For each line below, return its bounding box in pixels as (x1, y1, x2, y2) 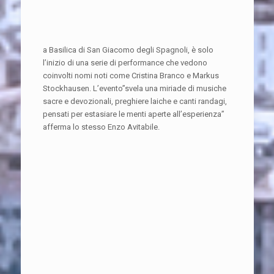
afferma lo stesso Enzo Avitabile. (42, 122, 160, 131)
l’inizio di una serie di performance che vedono (42, 57, 207, 67)
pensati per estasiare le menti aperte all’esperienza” (42, 109, 224, 119)
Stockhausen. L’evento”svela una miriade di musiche (42, 83, 226, 93)
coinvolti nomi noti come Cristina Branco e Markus (42, 70, 219, 80)
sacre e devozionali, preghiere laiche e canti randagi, (42, 96, 227, 106)
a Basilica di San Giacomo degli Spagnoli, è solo (42, 45, 213, 54)
